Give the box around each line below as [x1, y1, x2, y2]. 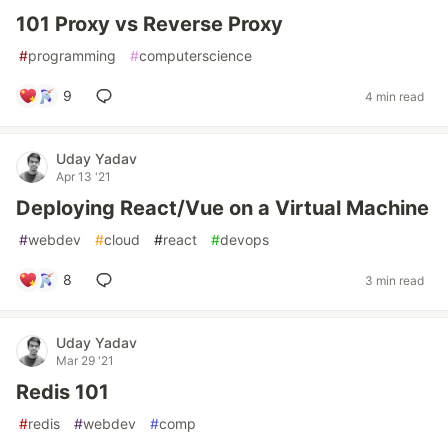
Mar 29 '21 [56, 353, 114, 369]
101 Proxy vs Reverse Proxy [16, 12, 283, 37]
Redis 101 [16, 380, 109, 405]
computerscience [139, 47, 252, 65]
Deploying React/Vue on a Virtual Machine [16, 196, 429, 221]
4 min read [365, 88, 424, 104]
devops [220, 231, 269, 249]
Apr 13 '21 [56, 169, 111, 185]
